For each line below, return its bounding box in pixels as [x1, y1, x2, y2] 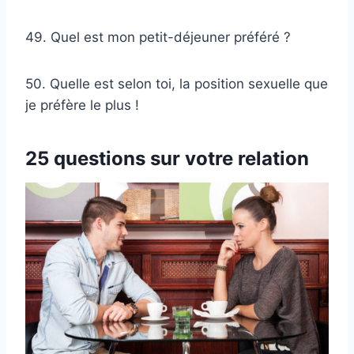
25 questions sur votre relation [25, 146, 309, 170]
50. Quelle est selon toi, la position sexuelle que [25, 75, 328, 92]
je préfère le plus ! [25, 96, 139, 113]
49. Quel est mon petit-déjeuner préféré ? [25, 28, 291, 45]
